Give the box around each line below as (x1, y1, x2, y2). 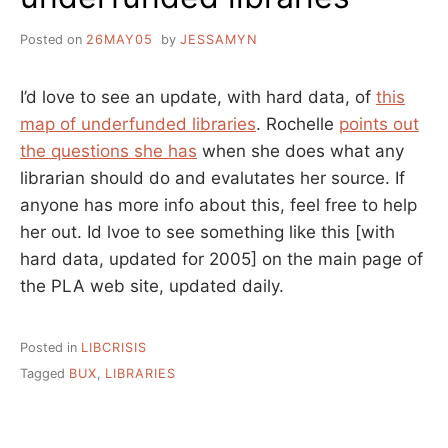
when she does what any (197, 140, 404, 161)
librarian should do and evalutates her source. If (20, 167, 405, 188)
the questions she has (20, 140, 197, 161)
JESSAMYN (179, 31, 258, 47)
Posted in (20, 339, 81, 355)
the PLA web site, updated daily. (20, 275, 284, 296)
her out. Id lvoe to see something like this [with (20, 221, 395, 242)
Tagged (20, 366, 69, 382)
